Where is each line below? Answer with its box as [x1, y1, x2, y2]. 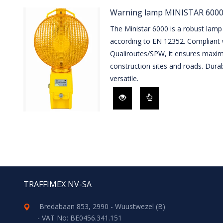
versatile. [110, 73, 138, 83]
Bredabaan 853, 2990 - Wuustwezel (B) [39, 201, 166, 211]
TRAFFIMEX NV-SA [23, 178, 92, 190]
